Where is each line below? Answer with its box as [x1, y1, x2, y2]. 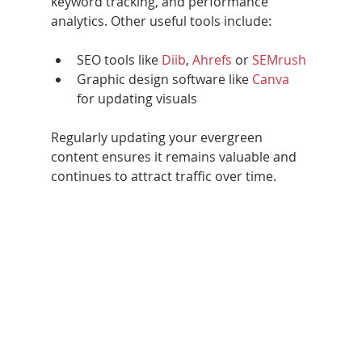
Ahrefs [192, 50, 235, 69]
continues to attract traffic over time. [50, 166, 276, 185]
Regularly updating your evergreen [50, 128, 266, 146]
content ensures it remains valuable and [50, 147, 300, 166]
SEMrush [251, 50, 306, 69]
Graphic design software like [76, 69, 252, 88]
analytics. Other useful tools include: [50, 11, 271, 30]
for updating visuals [76, 89, 197, 107]
